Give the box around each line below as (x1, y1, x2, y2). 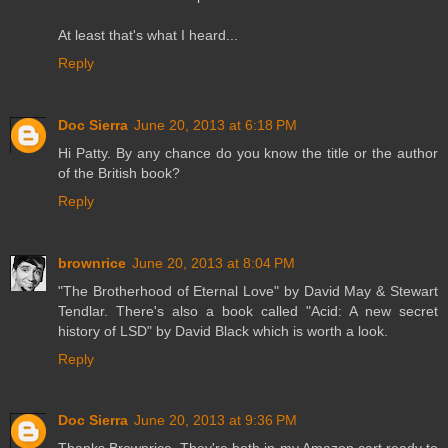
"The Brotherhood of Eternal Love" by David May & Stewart (58, 282, 438, 299)
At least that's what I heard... (58, 26, 238, 43)
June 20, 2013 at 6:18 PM (134, 116, 297, 133)
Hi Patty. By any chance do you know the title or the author (58, 144, 438, 161)
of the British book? (58, 164, 180, 181)
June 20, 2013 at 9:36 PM (134, 412, 297, 429)
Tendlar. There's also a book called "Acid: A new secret (58, 302, 438, 319)
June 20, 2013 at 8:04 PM (132, 254, 295, 271)
